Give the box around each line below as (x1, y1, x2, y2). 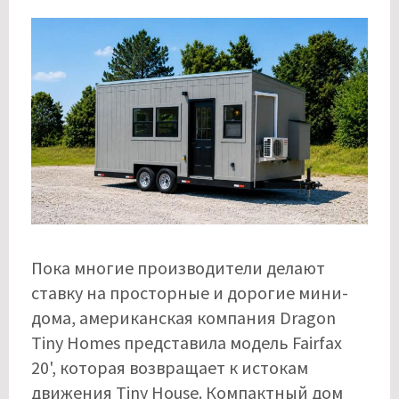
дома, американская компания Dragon (31, 305, 336, 329)
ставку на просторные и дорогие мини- (31, 281, 348, 304)
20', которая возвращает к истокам (31, 355, 308, 379)
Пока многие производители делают (31, 256, 325, 279)
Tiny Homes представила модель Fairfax (31, 330, 342, 354)
